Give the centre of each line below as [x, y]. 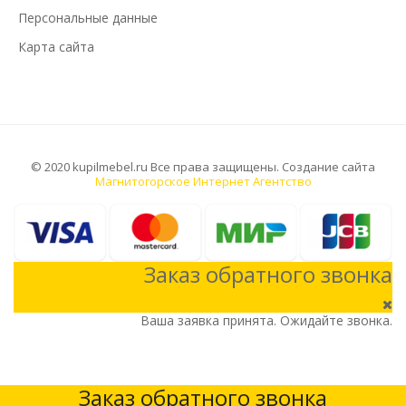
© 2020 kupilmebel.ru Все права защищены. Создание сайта [203, 166]
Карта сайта [56, 46]
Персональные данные [88, 17]
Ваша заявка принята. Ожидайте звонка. [266, 321]
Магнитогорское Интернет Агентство [203, 181]
